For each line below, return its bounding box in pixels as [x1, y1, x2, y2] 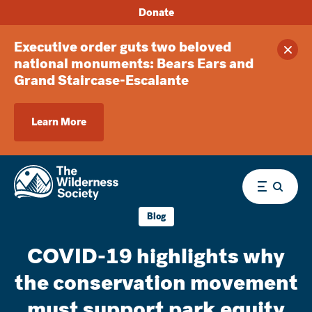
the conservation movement [14, 268, 298, 297]
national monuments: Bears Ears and [14, 54, 253, 73]
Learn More [31, 115, 86, 129]
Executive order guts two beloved [14, 38, 231, 56]
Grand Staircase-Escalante [14, 71, 189, 90]
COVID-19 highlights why [27, 242, 285, 271]
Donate [138, 5, 174, 19]
